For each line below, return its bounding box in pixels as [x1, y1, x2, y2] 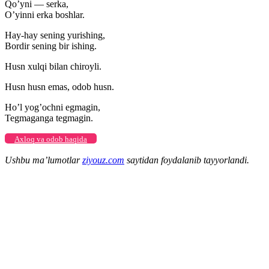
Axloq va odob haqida [14, 134, 87, 144]
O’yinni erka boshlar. [5, 9, 85, 20]
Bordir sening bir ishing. [5, 40, 97, 51]
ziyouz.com [82, 154, 124, 165]
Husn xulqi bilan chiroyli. [5, 61, 101, 71]
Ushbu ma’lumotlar [5, 154, 82, 165]
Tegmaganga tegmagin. [5, 112, 93, 123]
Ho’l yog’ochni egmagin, [5, 101, 100, 112]
